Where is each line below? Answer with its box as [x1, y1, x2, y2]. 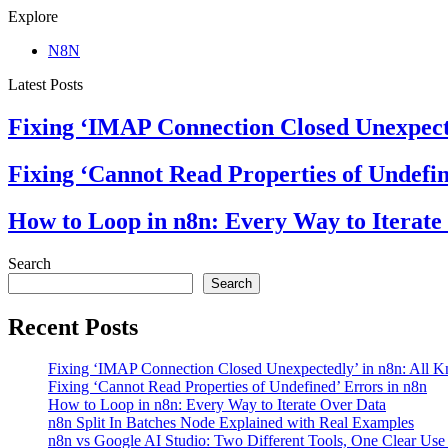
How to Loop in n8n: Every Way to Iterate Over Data [48, 396, 386, 414]
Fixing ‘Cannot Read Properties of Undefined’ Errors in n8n [48, 378, 427, 396]
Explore [8, 8, 58, 25]
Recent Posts [8, 313, 138, 340]
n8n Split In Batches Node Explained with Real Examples [48, 414, 414, 432]
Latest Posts [8, 76, 83, 93]
